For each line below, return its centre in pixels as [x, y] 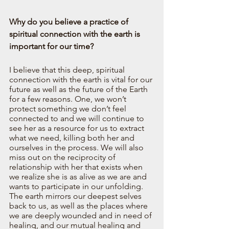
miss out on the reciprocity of [63, 157]
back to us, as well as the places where [79, 205]
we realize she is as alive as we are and [79, 176]
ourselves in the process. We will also [77, 147]
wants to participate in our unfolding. [77, 186]
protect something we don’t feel [69, 108]
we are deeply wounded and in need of [82, 215]
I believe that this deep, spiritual [68, 70]
